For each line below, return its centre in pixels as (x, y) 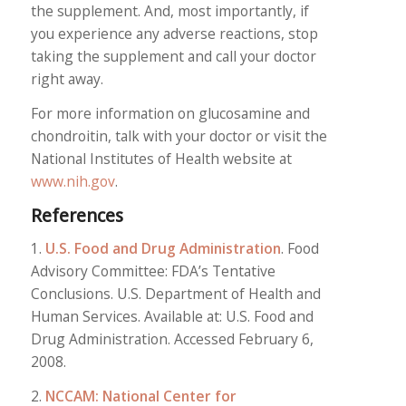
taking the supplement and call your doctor (173, 57)
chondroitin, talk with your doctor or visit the (179, 136)
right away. (67, 79)
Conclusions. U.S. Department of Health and (175, 293)
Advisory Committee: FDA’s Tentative (153, 271)
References (77, 215)
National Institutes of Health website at (161, 159)
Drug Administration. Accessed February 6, (172, 338)
